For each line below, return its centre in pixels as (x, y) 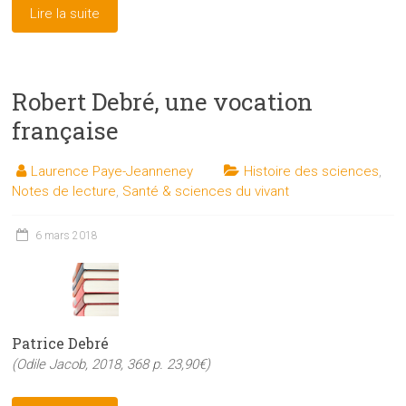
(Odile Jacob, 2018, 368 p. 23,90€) (111, 365)
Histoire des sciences (312, 172)
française (66, 131)
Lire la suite (65, 14)
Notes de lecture (64, 192)
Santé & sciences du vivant (206, 192)
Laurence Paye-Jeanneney (112, 172)
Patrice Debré (61, 343)
